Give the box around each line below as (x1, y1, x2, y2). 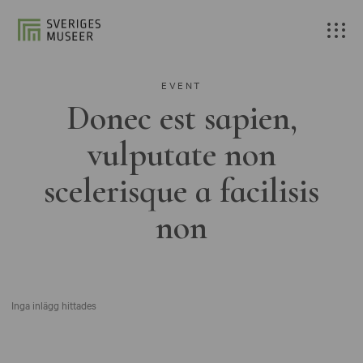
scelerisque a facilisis (44, 170, 319, 212)
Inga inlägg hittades (11, 297, 96, 312)
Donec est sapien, (66, 97, 297, 139)
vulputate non (87, 134, 276, 176)
